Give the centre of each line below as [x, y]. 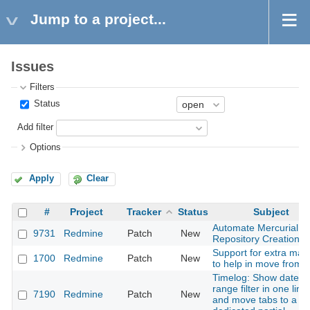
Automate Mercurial [255, 228]
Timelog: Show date [256, 278]
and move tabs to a [255, 300]
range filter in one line [260, 289]
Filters [43, 88]
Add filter [36, 128]
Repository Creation [256, 239]
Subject [271, 212]
